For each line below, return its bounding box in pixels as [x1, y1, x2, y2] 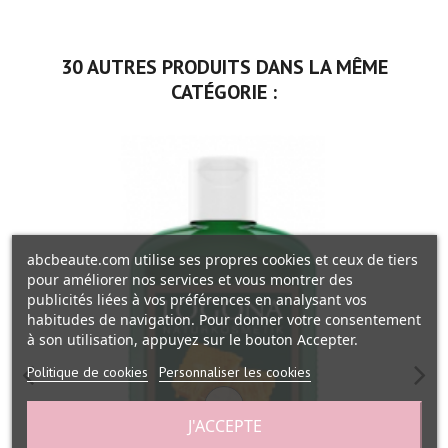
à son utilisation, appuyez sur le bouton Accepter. [26, 329, 358, 349]
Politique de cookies [26, 362, 148, 381]
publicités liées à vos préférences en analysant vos [26, 289, 367, 309]
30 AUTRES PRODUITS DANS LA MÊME [60, 54, 388, 81]
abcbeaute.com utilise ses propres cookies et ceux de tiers [26, 249, 418, 269]
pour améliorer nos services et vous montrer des [26, 269, 353, 289]
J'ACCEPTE [187, 414, 261, 437]
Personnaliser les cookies [158, 362, 311, 381]
